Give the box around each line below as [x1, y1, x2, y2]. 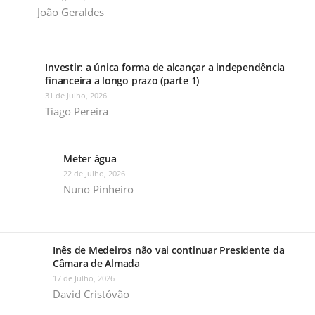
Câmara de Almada [52, 256, 141, 270]
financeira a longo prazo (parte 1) [45, 73, 200, 87]
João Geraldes [37, 4, 104, 19]
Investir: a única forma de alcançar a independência [45, 60, 285, 74]
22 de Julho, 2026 [63, 167, 125, 179]
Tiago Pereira [45, 103, 109, 118]
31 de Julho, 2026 [45, 89, 108, 101]
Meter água [63, 151, 117, 165]
